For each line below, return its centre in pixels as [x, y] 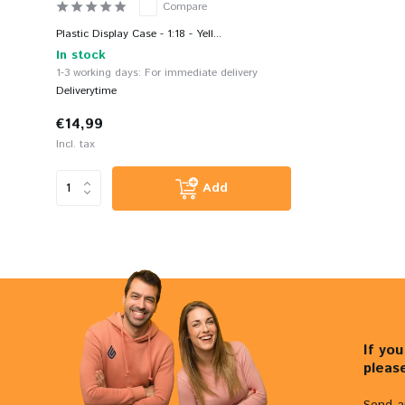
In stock [81, 55]
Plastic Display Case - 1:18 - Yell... [139, 33]
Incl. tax [75, 144]
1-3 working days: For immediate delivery [157, 72]
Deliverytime [86, 90]
